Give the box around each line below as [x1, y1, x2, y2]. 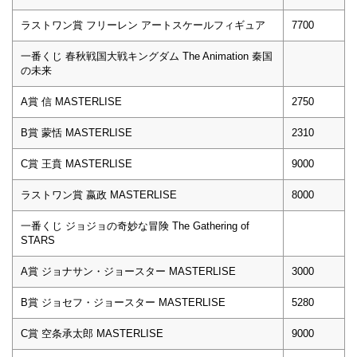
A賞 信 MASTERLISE [21, 95, 122, 108]
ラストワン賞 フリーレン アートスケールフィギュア [21, 18, 265, 31]
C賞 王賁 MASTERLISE [21, 157, 132, 170]
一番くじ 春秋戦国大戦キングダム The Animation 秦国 [21, 49, 273, 62]
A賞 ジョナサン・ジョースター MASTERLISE [21, 265, 236, 277]
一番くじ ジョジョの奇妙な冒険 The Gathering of [21, 219, 249, 232]
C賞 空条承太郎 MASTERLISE [21, 327, 163, 339]
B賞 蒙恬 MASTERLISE [21, 126, 132, 139]
